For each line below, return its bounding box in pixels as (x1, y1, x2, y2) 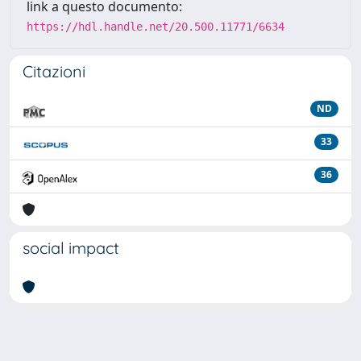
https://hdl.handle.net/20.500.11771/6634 (27, 20, 284, 33)
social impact (23, 238, 119, 258)
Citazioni (23, 61, 85, 81)
